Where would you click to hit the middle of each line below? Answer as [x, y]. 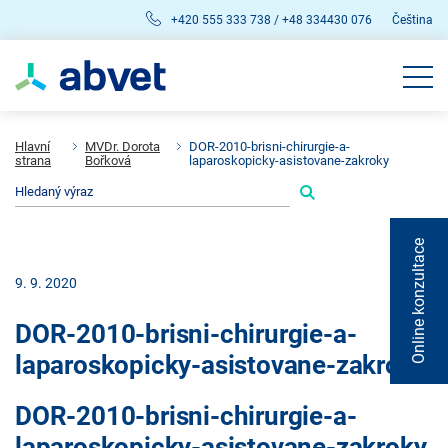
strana [33, 160]
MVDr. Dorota [123, 146]
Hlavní [32, 146]
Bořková [108, 160]
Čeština [412, 19]
